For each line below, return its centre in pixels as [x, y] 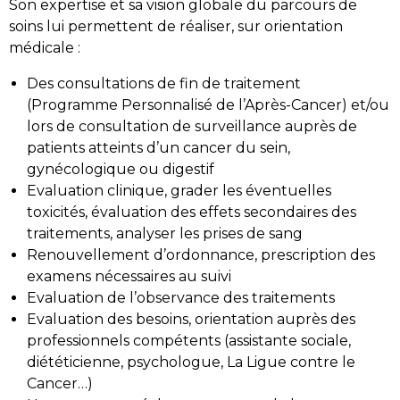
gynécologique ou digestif [121, 169]
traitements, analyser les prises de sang [165, 233]
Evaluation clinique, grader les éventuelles [179, 190]
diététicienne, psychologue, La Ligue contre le [191, 362]
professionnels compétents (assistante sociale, [189, 340]
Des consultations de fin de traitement [164, 83]
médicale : [45, 47]
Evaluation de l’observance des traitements [181, 297]
